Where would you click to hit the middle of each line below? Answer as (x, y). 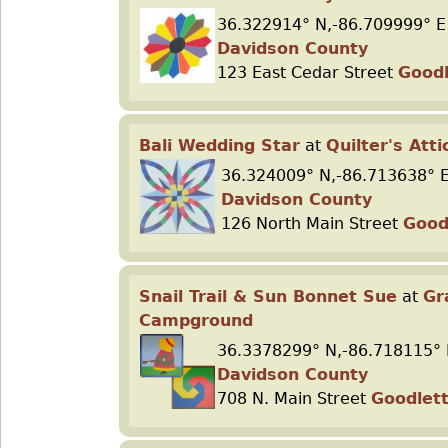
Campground (196, 320)
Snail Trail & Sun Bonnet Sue (268, 296)
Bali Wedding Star (219, 145)
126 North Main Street (312, 223)
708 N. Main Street (294, 398)
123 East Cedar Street (307, 72)
